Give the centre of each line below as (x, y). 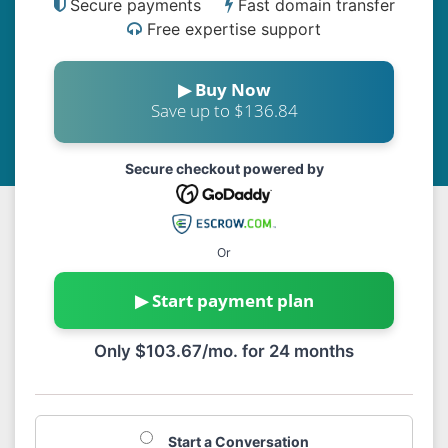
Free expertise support (234, 29)
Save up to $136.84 (224, 110)
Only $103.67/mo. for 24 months (224, 351)
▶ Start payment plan (224, 300)
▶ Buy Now (224, 89)
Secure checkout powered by (224, 168)
